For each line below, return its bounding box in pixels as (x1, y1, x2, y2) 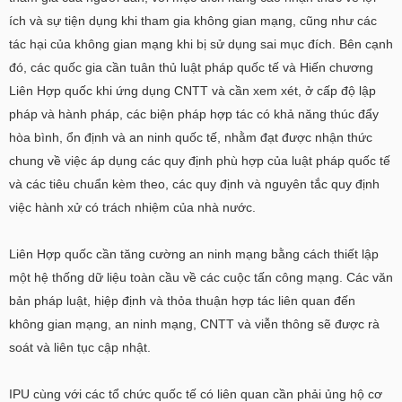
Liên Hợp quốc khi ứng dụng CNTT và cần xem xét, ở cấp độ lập (9, 83, 376, 98)
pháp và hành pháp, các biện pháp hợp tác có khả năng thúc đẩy (9, 107, 379, 121)
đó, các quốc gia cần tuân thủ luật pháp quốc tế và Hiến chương (9, 60, 373, 74)
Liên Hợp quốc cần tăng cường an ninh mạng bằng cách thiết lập (9, 247, 379, 261)
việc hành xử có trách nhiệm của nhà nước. (9, 200, 256, 214)
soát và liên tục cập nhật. (9, 340, 151, 354)
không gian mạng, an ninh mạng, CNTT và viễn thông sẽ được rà (9, 317, 380, 331)
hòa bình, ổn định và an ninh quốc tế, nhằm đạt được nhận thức (9, 130, 372, 144)
